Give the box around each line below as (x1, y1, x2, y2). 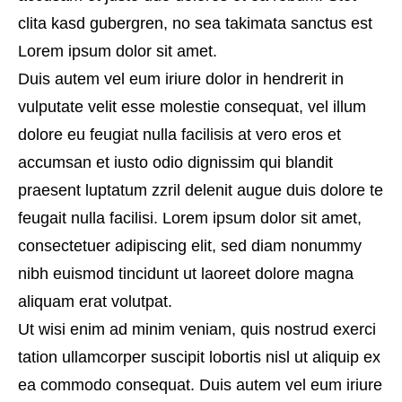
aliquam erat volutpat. (18, 293, 172, 310)
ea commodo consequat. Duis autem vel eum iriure (18, 376, 382, 394)
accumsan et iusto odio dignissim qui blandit (18, 153, 333, 171)
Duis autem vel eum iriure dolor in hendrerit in (18, 70, 344, 88)
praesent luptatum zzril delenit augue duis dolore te (18, 181, 383, 199)
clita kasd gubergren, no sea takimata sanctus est (18, 14, 372, 32)
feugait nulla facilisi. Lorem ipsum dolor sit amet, (18, 209, 362, 227)
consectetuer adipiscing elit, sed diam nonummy (18, 237, 362, 255)
